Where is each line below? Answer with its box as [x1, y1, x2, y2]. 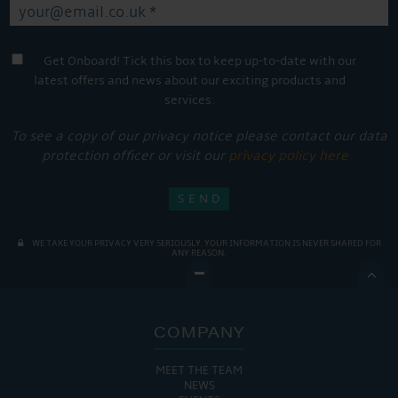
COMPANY [154, 321, 244, 343]
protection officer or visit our [41, 147, 228, 165]
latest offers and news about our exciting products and [34, 73, 346, 89]
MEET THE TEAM [155, 364, 243, 378]
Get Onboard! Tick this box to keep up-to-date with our [44, 53, 357, 69]
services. [164, 92, 216, 108]
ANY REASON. [171, 248, 227, 259]
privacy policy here [227, 147, 348, 165]
